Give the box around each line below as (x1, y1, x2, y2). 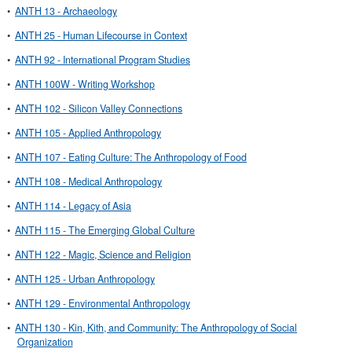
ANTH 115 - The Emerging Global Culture (15, 223, 195, 237)
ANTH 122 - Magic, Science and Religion (15, 247, 191, 262)
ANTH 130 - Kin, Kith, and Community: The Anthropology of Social (15, 321, 297, 335)
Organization (16, 335, 73, 349)
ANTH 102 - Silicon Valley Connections (15, 101, 182, 115)
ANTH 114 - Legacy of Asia (15, 199, 131, 213)
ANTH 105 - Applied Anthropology (15, 126, 161, 140)
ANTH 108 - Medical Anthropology (15, 174, 162, 189)
